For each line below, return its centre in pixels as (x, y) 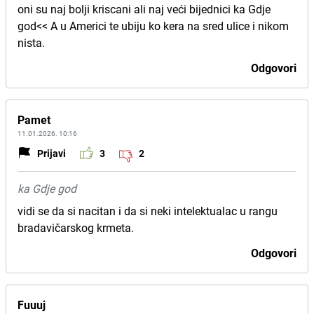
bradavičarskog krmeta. (76, 228)
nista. (31, 43)
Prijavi (52, 153)
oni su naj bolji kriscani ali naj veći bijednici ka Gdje (144, 9)
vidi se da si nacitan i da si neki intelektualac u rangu (148, 211)
